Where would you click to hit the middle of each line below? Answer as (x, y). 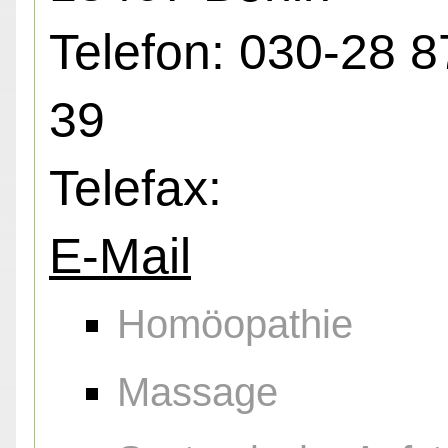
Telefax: (135, 188)
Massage (197, 392)
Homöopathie (235, 324)
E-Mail (120, 256)
